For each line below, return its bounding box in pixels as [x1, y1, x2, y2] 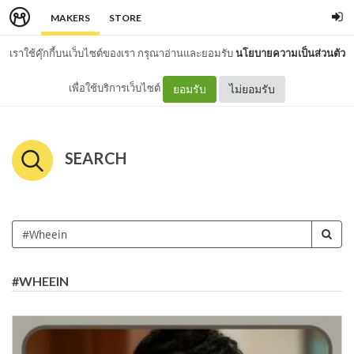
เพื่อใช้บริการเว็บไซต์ [69, 81, 163, 94]
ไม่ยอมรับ [229, 81, 275, 96]
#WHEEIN [12, 273, 69, 288]
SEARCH [65, 149, 126, 168]
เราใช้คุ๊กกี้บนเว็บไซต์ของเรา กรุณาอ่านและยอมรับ [9, 47, 235, 59]
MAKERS [51, 12, 90, 24]
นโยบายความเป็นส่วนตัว [235, 47, 345, 59]
